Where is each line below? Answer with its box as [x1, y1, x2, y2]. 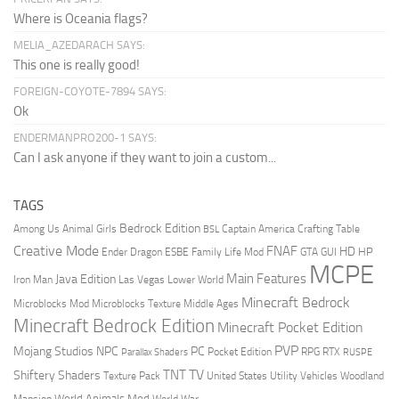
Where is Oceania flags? [13, 10, 148, 27]
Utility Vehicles [270, 369, 338, 382]
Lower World [167, 272, 224, 286]
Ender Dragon [102, 244, 162, 258]
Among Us [13, 222, 60, 235]
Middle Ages [183, 296, 239, 310]
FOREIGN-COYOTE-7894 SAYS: [13, 84, 167, 98]
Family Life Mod [191, 244, 264, 258]
